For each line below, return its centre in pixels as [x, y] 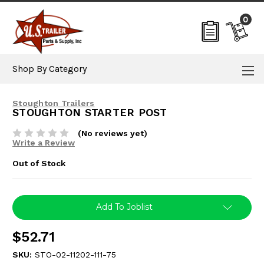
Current [27, 200]
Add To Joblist [124, 207]
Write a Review [44, 143]
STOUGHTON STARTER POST [90, 112]
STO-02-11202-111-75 [75, 254]
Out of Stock [39, 163]
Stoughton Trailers [54, 103]
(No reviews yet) [112, 133]
